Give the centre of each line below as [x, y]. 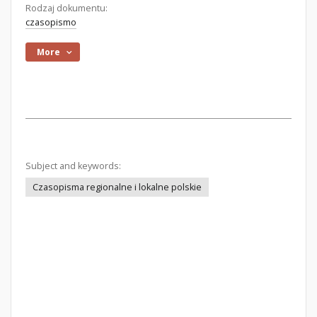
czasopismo [51, 22]
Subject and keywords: [73, 166]
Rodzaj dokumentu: [67, 8]
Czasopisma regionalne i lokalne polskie [117, 187]
